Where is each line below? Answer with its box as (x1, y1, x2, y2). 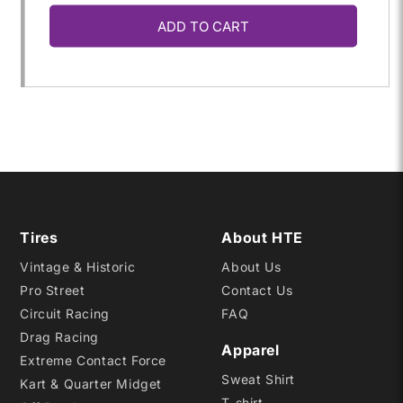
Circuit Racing (20, 305, 110, 321)
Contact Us (221, 282, 293, 298)
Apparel (221, 340, 280, 359)
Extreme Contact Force (20, 352, 166, 368)
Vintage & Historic (20, 258, 136, 274)
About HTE (221, 228, 303, 246)
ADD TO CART (157, 17, 249, 35)
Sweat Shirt (221, 371, 295, 387)
